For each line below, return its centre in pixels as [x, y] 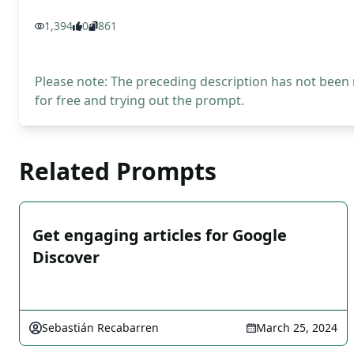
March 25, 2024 [297, 328]
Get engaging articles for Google [160, 235]
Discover [66, 257]
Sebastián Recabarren [100, 328]
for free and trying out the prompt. [139, 100]
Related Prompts [118, 171]
